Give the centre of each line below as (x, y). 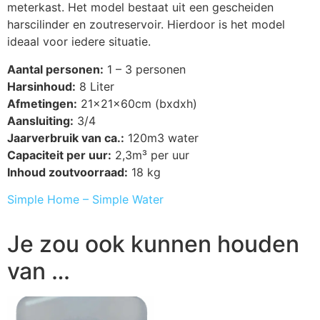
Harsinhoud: (41, 86)
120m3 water (161, 137)
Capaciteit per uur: (59, 155)
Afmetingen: (42, 103)
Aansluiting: (40, 120)
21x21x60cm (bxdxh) (137, 103)
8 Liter (95, 86)
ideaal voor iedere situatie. (79, 42)
